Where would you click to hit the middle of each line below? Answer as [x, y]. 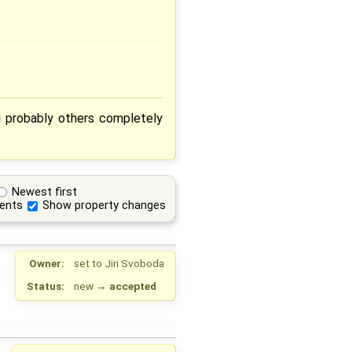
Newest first [45, 192]
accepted [133, 286]
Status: [46, 286]
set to [89, 264]
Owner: [47, 264]
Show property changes [104, 206]
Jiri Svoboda [134, 264]
